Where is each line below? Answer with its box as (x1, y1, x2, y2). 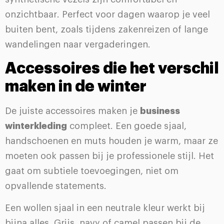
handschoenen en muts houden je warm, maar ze (5, 136, 218, 145)
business (140, 106, 180, 115)
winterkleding (5, 121, 67, 130)
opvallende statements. (5, 181, 106, 190)
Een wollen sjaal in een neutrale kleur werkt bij (5, 203, 205, 212)
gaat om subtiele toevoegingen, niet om (5, 166, 178, 175)
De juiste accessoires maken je (5, 106, 140, 115)
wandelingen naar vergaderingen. (5, 40, 150, 49)
